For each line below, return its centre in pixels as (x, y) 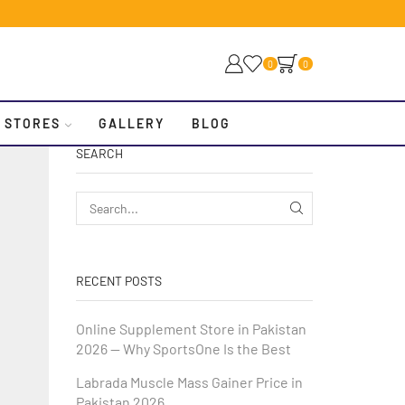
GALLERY (132, 123)
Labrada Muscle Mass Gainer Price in (189, 382)
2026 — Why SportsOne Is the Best (183, 348)
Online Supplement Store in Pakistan (191, 328)
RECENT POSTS (118, 281)
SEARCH (99, 153)
